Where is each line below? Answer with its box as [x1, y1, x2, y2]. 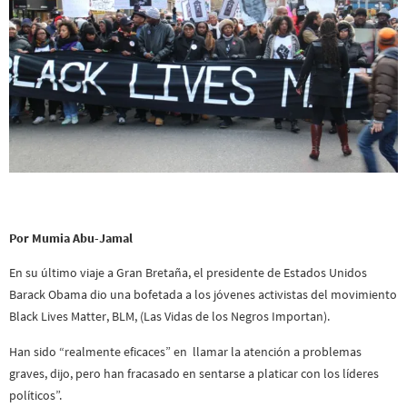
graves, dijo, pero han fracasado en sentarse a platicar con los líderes [9, 364, 379, 382]
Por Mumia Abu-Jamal [9, 229, 133, 246]
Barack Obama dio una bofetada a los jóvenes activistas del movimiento [9, 286, 397, 303]
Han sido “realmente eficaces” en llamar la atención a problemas [9, 342, 362, 360]
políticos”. [9, 386, 62, 403]
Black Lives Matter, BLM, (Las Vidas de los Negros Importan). [9, 308, 330, 325]
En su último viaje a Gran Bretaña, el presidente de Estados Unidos [9, 264, 367, 282]
